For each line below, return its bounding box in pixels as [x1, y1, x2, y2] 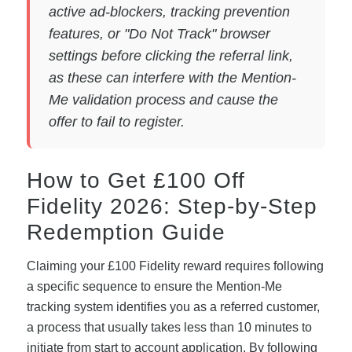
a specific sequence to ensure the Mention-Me [26, 280, 282, 294]
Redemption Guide [26, 220, 225, 245]
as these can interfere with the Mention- [48, 70, 296, 86]
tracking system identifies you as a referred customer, [26, 300, 320, 314]
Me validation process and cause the [48, 92, 278, 108]
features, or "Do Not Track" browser [48, 26, 270, 42]
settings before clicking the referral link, [48, 48, 293, 64]
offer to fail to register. [48, 114, 185, 130]
